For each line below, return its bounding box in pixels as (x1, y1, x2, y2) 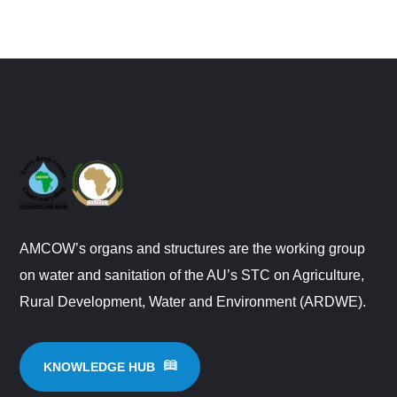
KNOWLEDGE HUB (43, 360, 156, 375)
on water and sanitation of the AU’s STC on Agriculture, (19, 268, 365, 284)
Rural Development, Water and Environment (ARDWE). (19, 294, 367, 310)
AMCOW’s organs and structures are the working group (19, 241, 366, 257)
